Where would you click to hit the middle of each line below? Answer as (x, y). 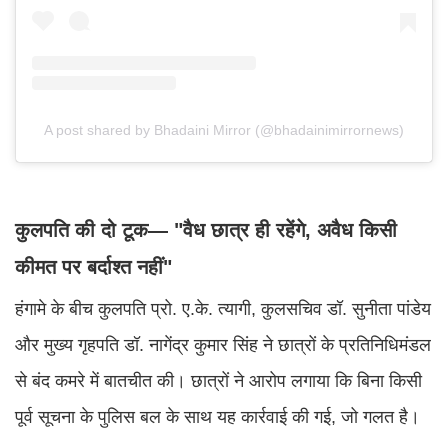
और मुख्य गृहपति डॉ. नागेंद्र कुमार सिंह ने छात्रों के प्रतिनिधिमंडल (223, 344)
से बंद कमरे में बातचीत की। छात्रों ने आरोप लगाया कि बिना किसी (218, 380)
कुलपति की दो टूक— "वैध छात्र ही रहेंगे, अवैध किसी (206, 229)
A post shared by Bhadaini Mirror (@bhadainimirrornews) (224, 129)
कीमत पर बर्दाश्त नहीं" (93, 266)
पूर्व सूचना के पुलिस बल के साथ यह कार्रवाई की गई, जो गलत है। (217, 416)
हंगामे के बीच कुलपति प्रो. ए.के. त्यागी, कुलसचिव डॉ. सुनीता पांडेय (223, 308)
